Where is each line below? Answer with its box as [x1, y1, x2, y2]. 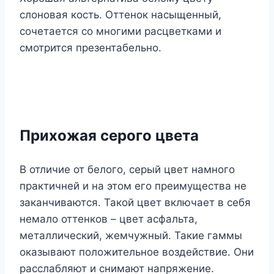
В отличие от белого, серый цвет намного [20, 163, 235, 176]
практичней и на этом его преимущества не [20, 180, 246, 193]
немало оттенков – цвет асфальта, [20, 213, 198, 226]
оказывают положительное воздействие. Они [20, 246, 254, 259]
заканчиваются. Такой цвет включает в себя [20, 196, 251, 209]
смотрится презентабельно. [20, 42, 161, 54]
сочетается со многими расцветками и [20, 25, 221, 38]
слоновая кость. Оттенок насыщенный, [20, 9, 221, 21]
